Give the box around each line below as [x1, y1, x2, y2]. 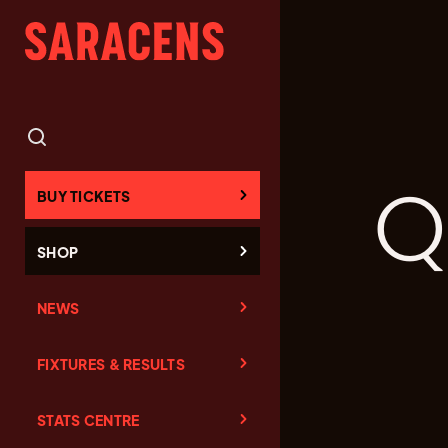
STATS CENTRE [37, 410, 140, 429]
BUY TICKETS [37, 186, 131, 205]
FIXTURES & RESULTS [37, 354, 186, 373]
